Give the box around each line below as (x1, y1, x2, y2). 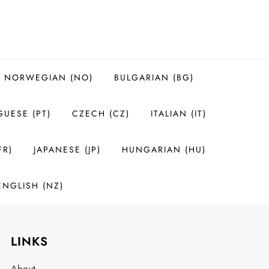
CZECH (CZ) (71, 107, 130, 119)
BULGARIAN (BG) (114, 71, 194, 83)
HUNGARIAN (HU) (121, 144, 206, 156)
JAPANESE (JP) (33, 144, 101, 156)
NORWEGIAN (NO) (4, 71, 93, 83)
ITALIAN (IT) (150, 107, 207, 119)
